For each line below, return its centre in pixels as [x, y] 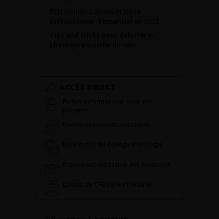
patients [76, 110]
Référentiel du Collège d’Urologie [113, 144]
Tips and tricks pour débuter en [103, 35]
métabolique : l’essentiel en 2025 [104, 21]
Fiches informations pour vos [108, 101]
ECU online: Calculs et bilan [95, 11]
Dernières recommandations [106, 124]
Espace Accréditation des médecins [117, 164]
